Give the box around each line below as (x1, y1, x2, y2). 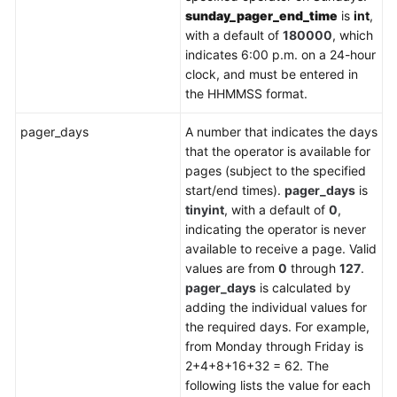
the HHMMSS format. (185, 86, 307, 101)
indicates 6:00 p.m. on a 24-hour (185, 47, 376, 62)
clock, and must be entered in (185, 66, 358, 82)
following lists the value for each (185, 378, 370, 393)
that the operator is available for (185, 144, 370, 159)
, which (332, 27, 373, 43)
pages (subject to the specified (185, 163, 366, 178)
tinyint (185, 202, 224, 217)
